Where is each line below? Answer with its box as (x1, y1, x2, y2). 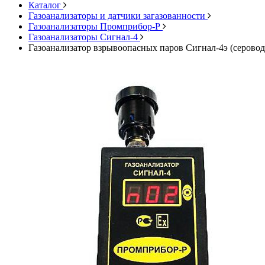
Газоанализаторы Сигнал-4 (28, 32, 138, 42)
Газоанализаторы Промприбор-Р (28, 21, 160, 31)
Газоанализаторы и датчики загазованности (28, 11, 205, 21)
